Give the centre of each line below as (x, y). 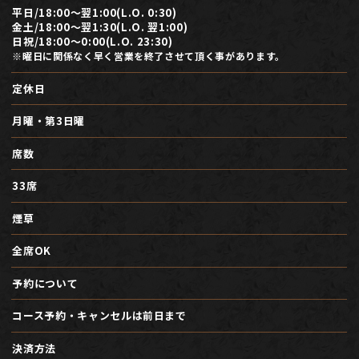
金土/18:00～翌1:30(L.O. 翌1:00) (100, 27)
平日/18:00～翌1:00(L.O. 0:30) (95, 13)
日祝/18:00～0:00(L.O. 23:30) (93, 42)
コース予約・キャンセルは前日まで (99, 316)
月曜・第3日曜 (48, 121)
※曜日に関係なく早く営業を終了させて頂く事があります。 (149, 56)
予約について (45, 283)
